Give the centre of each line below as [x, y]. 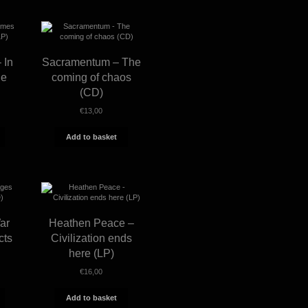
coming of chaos [91, 77]
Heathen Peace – [91, 223]
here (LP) [91, 253]
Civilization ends [91, 238]
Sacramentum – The [91, 62]
